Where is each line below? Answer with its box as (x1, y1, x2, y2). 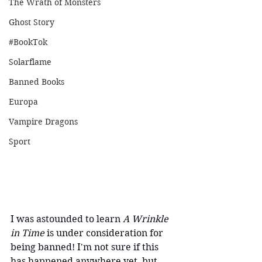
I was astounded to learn (11, 213, 120, 225)
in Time (11, 227, 47, 239)
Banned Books (9, 77, 64, 87)
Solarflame (9, 57, 51, 67)
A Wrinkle (120, 213, 171, 225)
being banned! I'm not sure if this (11, 241, 161, 253)
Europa (9, 96, 38, 107)
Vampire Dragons (9, 116, 78, 127)
